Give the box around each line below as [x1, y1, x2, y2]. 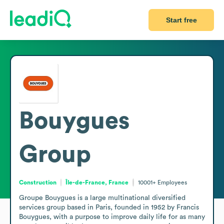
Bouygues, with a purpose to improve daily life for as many [19, 213, 205, 220]
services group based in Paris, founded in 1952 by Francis [19, 203, 199, 211]
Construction [19, 179, 56, 185]
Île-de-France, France [65, 179, 129, 185]
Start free [165, 16, 197, 24]
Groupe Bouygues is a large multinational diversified [19, 194, 185, 201]
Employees [157, 179, 187, 185]
